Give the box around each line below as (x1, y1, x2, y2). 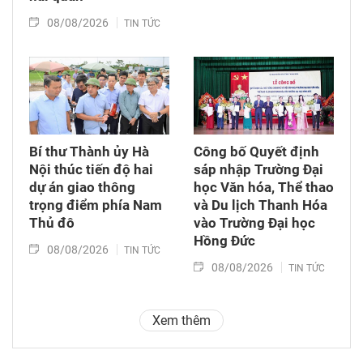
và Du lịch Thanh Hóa (194, 197, 327, 214)
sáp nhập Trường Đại (194, 161, 323, 178)
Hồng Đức (194, 233, 255, 250)
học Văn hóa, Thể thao (194, 179, 334, 196)
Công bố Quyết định (194, 143, 319, 160)
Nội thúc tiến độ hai (29, 161, 153, 178)
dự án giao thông (29, 179, 135, 196)
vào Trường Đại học (194, 215, 315, 232)
